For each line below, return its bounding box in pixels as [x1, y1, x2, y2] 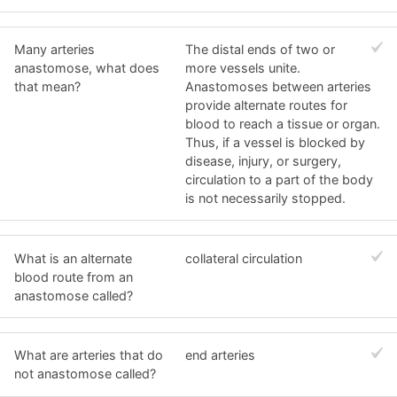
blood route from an [14, 269, 133, 284]
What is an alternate [14, 250, 132, 266]
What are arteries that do [14, 347, 163, 363]
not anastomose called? [14, 366, 156, 382]
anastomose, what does [14, 59, 160, 75]
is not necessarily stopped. [185, 190, 346, 206]
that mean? [14, 78, 81, 94]
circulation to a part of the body [185, 171, 374, 187]
